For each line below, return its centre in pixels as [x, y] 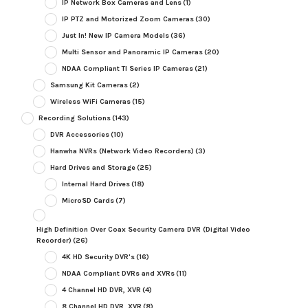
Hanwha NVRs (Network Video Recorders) [122, 151]
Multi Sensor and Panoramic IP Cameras [132, 52]
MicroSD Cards [88, 200]
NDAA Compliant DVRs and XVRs [118, 273]
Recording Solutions [74, 118]
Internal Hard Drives [96, 184]
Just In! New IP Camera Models [115, 35]
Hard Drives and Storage [92, 167]
